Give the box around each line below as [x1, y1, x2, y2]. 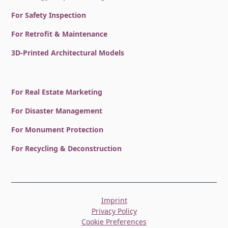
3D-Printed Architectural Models [11, 47, 125, 58]
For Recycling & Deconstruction [11, 143, 122, 153]
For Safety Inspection [11, 10, 87, 20]
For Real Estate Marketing [11, 87, 103, 97]
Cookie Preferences [81, 216, 147, 226]
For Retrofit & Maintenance [11, 28, 108, 39]
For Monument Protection [11, 124, 104, 134]
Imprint [101, 195, 127, 205]
